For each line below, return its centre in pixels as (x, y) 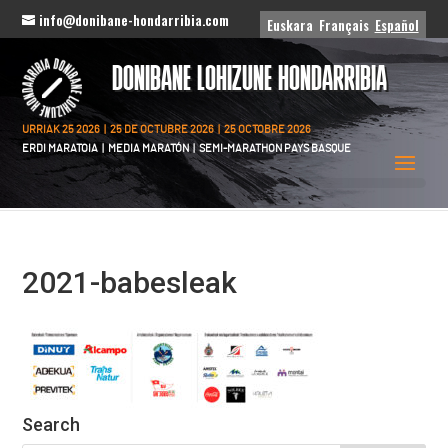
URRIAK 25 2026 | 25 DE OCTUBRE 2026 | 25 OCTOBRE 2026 (167, 130)
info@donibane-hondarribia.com (134, 19)
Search (51, 424)
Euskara (289, 24)
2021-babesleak (130, 282)
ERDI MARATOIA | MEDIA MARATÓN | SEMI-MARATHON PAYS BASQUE (187, 149)
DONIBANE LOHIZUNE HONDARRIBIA (250, 81)
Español (396, 24)
